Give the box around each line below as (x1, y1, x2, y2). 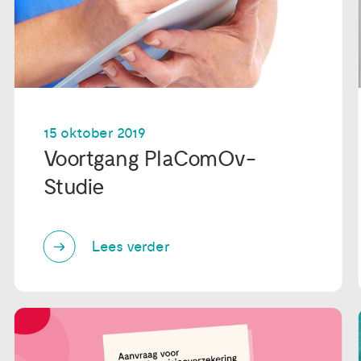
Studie (43, 174, 105, 201)
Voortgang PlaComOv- (43, 146, 256, 173)
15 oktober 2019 (43, 125, 146, 143)
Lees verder (91, 238, 170, 255)
